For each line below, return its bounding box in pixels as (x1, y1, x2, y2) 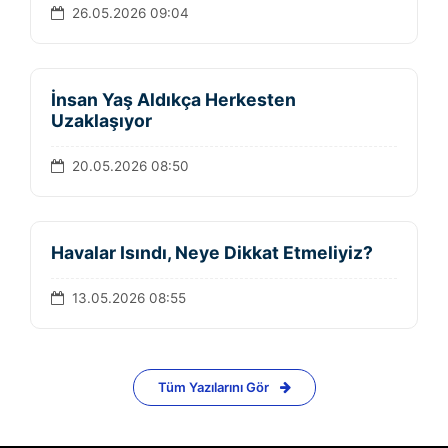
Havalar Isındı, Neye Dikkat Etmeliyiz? (51, 242, 373, 263)
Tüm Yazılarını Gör (157, 379, 272, 395)
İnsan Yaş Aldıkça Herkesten (51, 89, 296, 110)
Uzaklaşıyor (51, 110, 152, 131)
